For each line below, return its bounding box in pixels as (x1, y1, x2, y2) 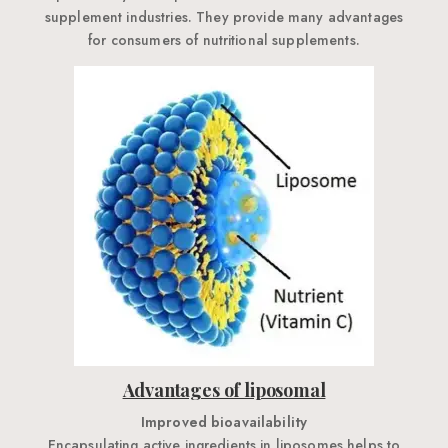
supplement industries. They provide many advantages (44, 7, 404, 28)
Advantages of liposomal (122, 378, 326, 403)
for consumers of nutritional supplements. (88, 30, 360, 51)
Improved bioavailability (140, 412, 308, 433)
